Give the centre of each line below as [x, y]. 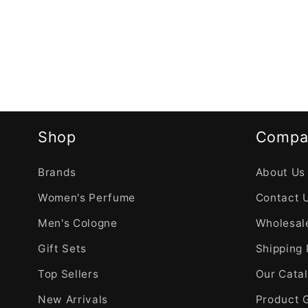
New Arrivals [73, 300]
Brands [57, 173]
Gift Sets [62, 249]
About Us [280, 173]
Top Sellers [68, 274]
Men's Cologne [78, 223]
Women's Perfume [87, 198]
